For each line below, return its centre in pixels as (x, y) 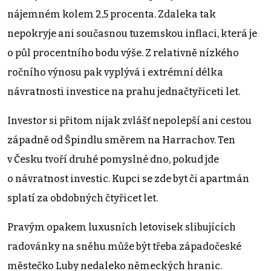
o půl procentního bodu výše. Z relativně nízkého (123, 53)
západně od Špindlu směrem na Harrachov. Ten (121, 140)
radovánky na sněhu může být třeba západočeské (124, 246)
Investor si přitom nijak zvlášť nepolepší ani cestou (129, 120)
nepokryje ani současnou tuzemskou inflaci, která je (132, 33)
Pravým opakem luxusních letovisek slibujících (122, 227)
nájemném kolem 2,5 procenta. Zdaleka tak (112, 14)
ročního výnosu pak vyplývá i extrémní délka (115, 72)
